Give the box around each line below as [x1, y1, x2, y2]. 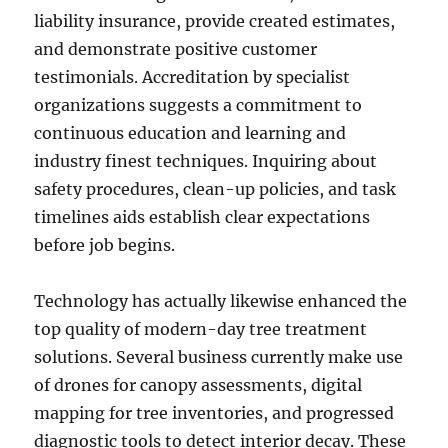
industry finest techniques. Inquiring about [34, 151, 378, 171]
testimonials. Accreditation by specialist [34, 67, 351, 87]
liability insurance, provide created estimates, [34, 11, 396, 31]
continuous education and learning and [34, 123, 347, 143]
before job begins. [34, 235, 176, 255]
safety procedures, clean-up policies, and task [34, 179, 397, 199]
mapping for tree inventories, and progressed [34, 403, 395, 423]
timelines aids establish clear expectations [34, 207, 371, 227]
